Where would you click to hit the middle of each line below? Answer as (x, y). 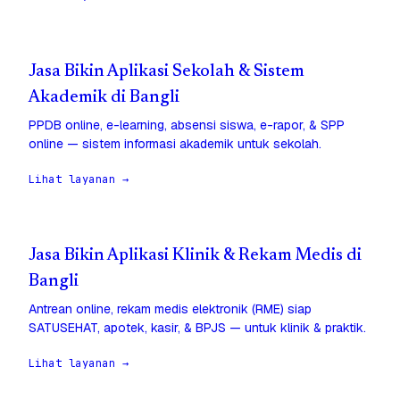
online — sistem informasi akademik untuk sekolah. (175, 144)
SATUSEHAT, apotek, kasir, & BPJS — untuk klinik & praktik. (197, 328)
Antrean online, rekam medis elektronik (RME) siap (170, 309)
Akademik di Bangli (104, 98)
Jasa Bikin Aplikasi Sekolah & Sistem (167, 72)
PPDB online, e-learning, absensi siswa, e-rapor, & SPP (187, 125)
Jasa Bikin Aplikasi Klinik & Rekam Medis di (195, 256)
